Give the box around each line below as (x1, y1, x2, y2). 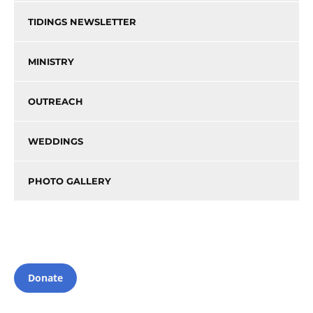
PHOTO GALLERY (28, 175, 111, 187)
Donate (28, 271, 63, 285)
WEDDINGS (28, 136, 83, 147)
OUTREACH (28, 96, 83, 108)
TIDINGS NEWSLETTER (28, 16, 136, 28)
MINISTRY (28, 56, 74, 68)
